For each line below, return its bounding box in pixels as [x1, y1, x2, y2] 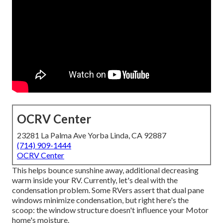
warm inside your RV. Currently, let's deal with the [12, 175, 178, 185]
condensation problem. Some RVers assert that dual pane [12, 185, 204, 195]
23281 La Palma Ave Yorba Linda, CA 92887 [17, 130, 166, 140]
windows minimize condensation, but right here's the [12, 195, 189, 205]
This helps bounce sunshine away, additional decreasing [12, 165, 199, 175]
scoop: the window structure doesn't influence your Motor [12, 205, 209, 215]
